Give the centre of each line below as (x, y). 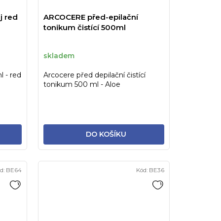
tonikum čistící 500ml (84, 28)
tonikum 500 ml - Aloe (82, 85)
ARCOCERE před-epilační (91, 17)
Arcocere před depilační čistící (94, 75)
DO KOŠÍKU (106, 134)
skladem (59, 55)
